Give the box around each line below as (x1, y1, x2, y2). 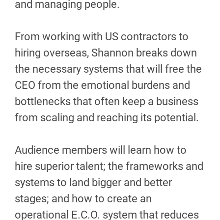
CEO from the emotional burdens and (15, 79, 190, 91)
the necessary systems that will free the (15, 62, 202, 75)
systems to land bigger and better (15, 176, 172, 189)
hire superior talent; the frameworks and (15, 160, 203, 172)
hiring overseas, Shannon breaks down (15, 46, 197, 59)
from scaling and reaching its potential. (15, 111, 199, 124)
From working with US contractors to (15, 30, 189, 43)
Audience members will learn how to (15, 143, 187, 156)
